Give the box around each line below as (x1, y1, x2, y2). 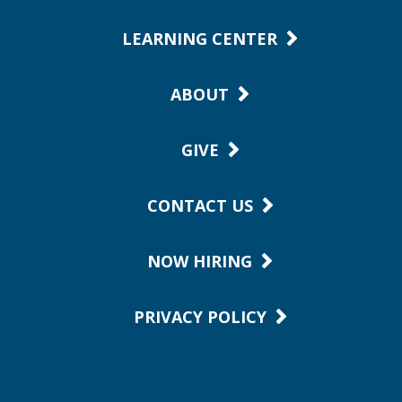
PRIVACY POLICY (133, 306, 267, 328)
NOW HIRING (147, 250, 252, 272)
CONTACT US (146, 195, 253, 216)
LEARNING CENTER (122, 28, 277, 49)
